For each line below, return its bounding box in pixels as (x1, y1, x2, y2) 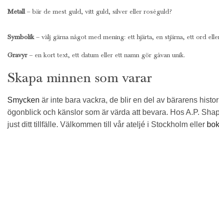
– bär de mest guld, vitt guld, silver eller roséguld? (25, 7, 172, 16)
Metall (7, 7, 25, 16)
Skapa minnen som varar (7, 69, 152, 86)
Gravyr (7, 50, 27, 59)
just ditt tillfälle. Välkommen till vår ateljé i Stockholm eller (7, 120, 207, 129)
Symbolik (7, 32, 34, 41)
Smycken (7, 96, 40, 105)
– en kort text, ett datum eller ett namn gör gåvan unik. (27, 50, 185, 59)
